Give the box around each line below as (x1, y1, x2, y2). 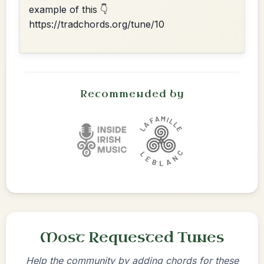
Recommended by (80, 88, 184, 100)
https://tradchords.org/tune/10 (29, 18, 164, 30)
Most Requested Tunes (40, 228, 224, 247)
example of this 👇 (29, 4, 108, 15)
